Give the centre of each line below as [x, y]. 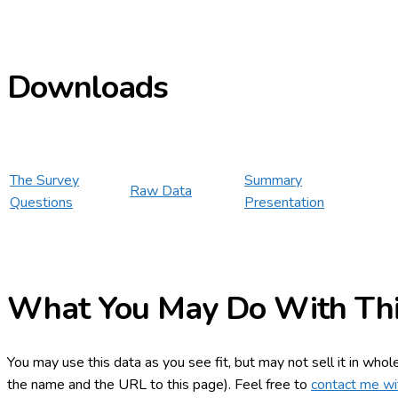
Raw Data [161, 191]
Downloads [88, 87]
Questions [41, 202]
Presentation [284, 202]
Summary [273, 180]
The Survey [44, 180]
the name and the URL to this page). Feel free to [159, 385]
